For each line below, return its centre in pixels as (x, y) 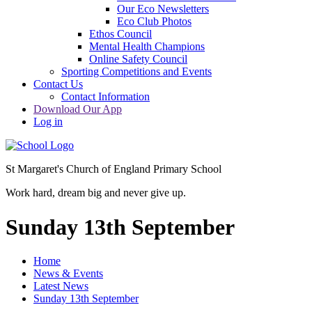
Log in (48, 122)
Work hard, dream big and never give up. (96, 193)
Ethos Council (120, 34)
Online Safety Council (138, 59)
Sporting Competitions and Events (136, 72)
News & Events (68, 274)
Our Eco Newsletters (163, 9)
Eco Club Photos (154, 22)
